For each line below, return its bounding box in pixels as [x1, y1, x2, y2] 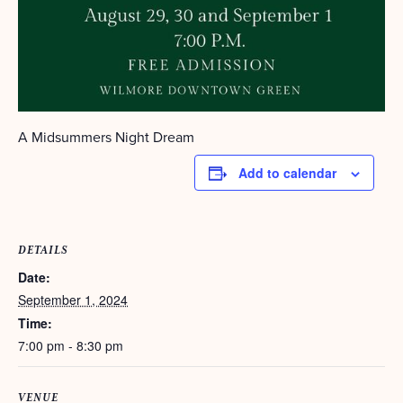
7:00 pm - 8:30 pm [18, 336, 123, 355]
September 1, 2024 [18, 291, 128, 309]
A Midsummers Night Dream [18, 127, 194, 148]
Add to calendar [238, 164, 336, 183]
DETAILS [18, 244, 67, 258]
